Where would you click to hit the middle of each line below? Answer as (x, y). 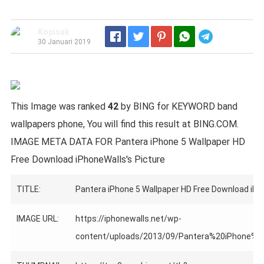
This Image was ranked (59, 106)
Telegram (232, 36)
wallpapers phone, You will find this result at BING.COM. (124, 124)
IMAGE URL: (37, 219)
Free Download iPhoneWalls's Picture (88, 159)
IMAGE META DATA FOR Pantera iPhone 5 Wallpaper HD (128, 142)
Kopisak (53, 32)
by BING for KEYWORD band (178, 106)
